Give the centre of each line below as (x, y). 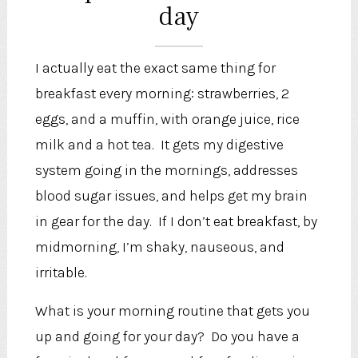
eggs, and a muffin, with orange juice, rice (167, 119)
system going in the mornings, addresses (166, 171)
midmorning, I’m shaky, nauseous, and (159, 247)
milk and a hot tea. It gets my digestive (159, 145)
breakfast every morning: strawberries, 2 (162, 94)
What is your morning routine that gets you (172, 311)
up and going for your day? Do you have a (167, 337)
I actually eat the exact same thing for (155, 68)
